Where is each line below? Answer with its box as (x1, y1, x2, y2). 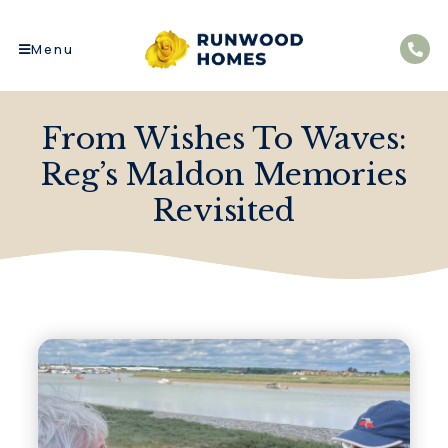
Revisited (152, 191, 296, 229)
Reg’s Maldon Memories (41, 155, 407, 193)
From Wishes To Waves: (41, 119, 407, 157)
